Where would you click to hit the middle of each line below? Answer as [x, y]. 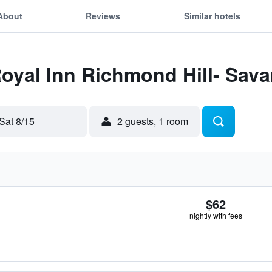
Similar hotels [212, 15]
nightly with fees [216, 215]
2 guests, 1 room [153, 121]
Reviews [103, 15]
